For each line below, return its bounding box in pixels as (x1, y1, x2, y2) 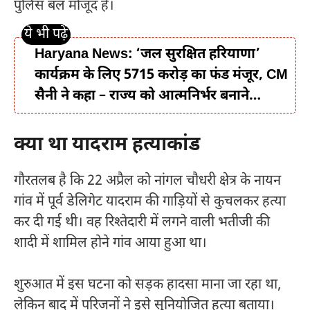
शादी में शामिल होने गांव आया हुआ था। (14, 234, 207, 253)
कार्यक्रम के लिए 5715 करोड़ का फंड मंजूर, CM (35, 66, 288, 84)
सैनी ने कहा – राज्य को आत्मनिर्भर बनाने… (35, 86, 261, 105)
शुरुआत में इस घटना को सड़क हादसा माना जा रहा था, (14, 275, 281, 294)
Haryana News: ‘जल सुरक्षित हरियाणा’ (35, 45, 260, 64)
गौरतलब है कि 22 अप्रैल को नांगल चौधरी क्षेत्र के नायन (14, 172, 281, 190)
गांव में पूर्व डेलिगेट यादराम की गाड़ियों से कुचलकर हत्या (14, 192, 286, 211)
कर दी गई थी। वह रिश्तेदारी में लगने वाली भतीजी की (14, 213, 270, 232)
